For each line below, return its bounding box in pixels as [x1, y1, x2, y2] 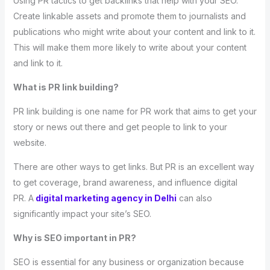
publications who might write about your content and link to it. [13, 26, 256, 37]
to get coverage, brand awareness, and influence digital [13, 177, 237, 187]
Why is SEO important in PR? [13, 232, 136, 243]
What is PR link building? [13, 81, 119, 92]
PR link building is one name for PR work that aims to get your [13, 105, 257, 116]
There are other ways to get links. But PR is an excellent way [13, 161, 254, 172]
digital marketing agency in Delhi [35, 192, 177, 203]
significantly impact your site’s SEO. [13, 208, 151, 219]
